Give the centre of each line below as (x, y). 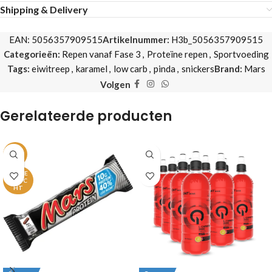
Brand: (229, 69)
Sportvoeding (241, 54)
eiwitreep (50, 69)
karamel (91, 69)
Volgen (115, 84)
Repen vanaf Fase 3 (101, 54)
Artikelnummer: (137, 39)
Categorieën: (32, 54)
